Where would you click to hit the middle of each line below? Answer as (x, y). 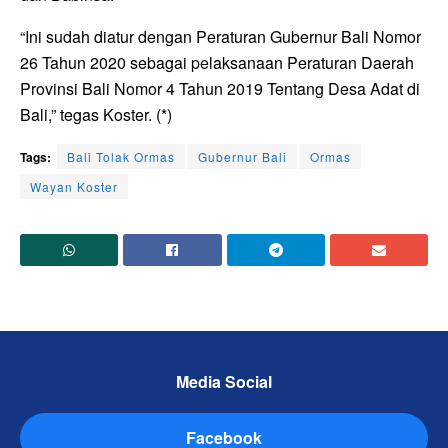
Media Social (224, 382)
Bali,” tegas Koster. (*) (96, 115)
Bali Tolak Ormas (121, 157)
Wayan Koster (74, 187)
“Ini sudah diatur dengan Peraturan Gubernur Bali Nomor (220, 37)
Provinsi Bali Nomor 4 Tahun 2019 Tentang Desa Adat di (220, 89)
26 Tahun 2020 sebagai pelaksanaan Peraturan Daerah (217, 63)
